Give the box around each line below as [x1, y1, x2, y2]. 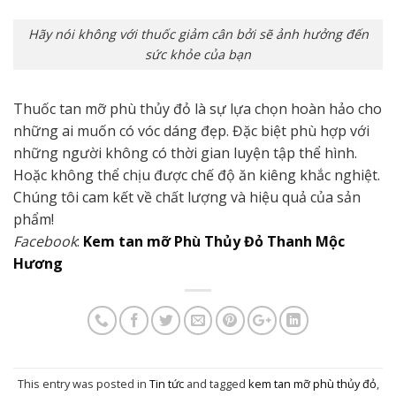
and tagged [183, 375, 248, 392]
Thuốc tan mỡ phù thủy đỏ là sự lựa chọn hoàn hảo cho [13, 99, 382, 119]
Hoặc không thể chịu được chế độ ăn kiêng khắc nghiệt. [13, 165, 380, 186]
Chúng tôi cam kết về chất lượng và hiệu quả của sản [13, 187, 361, 208]
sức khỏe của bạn [145, 46, 251, 64]
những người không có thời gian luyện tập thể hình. [13, 143, 357, 164]
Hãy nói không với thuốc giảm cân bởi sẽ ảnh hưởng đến [27, 26, 369, 43]
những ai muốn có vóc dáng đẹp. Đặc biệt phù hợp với [13, 121, 369, 141]
